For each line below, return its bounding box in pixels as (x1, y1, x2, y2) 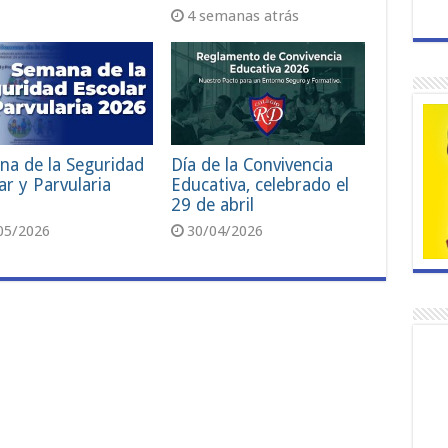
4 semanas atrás (187, 6, 300, 25)
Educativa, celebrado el (171, 174, 350, 195)
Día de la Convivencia (171, 154, 334, 175)
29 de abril (171, 194, 255, 215)
